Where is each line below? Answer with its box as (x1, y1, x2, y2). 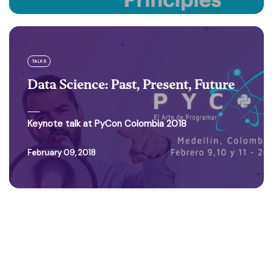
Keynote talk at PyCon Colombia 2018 (27, 118, 186, 130)
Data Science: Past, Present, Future (27, 77, 235, 93)
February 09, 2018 (32, 147, 96, 158)
